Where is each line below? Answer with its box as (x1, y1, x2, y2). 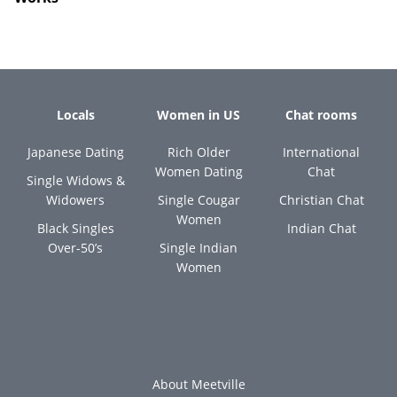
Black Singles (36, 219, 114, 237)
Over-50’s (48, 238, 104, 256)
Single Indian (160, 238, 237, 256)
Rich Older (167, 143, 230, 160)
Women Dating (154, 162, 243, 180)
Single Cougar (157, 191, 240, 208)
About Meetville (152, 375, 245, 393)
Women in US (157, 105, 240, 123)
